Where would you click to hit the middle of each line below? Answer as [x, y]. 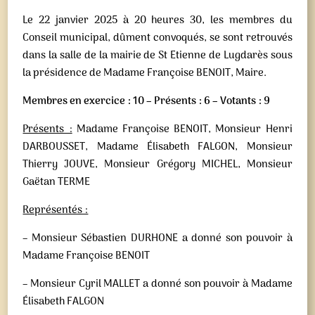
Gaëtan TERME [57, 182]
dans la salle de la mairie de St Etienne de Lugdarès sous [157, 56]
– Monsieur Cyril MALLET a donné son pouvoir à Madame [157, 284]
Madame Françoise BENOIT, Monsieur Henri [182, 129]
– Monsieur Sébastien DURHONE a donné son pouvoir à [157, 238]
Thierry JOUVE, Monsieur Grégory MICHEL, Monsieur [157, 165]
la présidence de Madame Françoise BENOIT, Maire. [145, 73]
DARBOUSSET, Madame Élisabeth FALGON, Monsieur [157, 147]
